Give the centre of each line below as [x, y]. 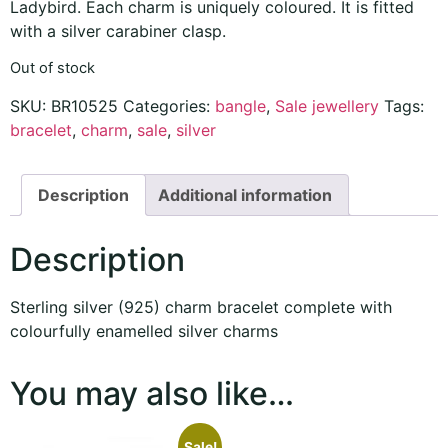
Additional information [245, 194]
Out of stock [52, 68]
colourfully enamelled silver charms [144, 331]
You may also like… [152, 394]
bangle [240, 105]
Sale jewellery [327, 105]
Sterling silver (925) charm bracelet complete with [201, 307]
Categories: [169, 105]
